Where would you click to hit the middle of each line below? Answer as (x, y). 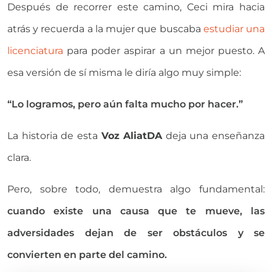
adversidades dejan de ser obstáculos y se (136, 233)
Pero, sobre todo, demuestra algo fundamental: (136, 189)
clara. (19, 158)
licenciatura (35, 51)
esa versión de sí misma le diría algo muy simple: (124, 73)
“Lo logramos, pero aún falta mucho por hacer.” (125, 104)
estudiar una (234, 29)
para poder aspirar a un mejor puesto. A (164, 51)
